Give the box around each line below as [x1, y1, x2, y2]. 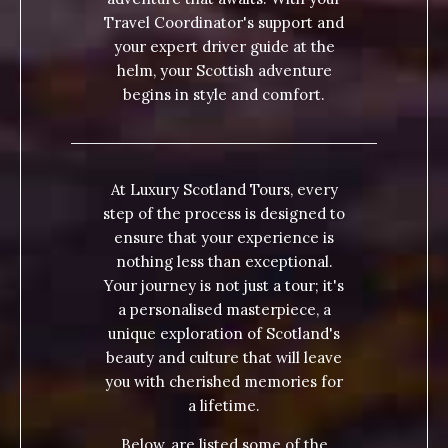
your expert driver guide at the [113, 37, 335, 57]
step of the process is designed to [103, 204, 345, 224]
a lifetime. [188, 396, 260, 416]
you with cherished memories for [105, 372, 343, 392]
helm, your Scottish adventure [116, 61, 332, 81]
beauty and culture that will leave [106, 348, 342, 368]
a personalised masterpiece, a [117, 300, 331, 320]
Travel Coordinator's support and [104, 13, 344, 33]
